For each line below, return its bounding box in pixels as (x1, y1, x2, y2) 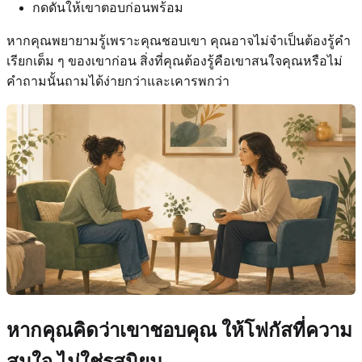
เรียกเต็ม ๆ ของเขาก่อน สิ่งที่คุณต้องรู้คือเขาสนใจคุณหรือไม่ (6, 53, 343, 68)
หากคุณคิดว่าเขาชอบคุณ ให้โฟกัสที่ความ (6, 320, 352, 342)
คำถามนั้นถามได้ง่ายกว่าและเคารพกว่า (6, 74, 229, 88)
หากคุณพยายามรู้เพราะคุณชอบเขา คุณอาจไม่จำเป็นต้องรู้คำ (6, 33, 351, 48)
